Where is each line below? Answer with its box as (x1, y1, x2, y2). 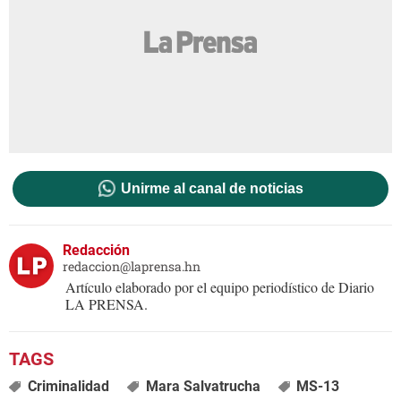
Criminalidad (27, 377, 109, 395)
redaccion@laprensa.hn (63, 257, 200, 275)
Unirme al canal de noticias (120, 180, 303, 196)
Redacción (63, 241, 130, 259)
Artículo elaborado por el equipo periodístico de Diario (65, 277, 374, 296)
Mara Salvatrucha (145, 377, 260, 395)
